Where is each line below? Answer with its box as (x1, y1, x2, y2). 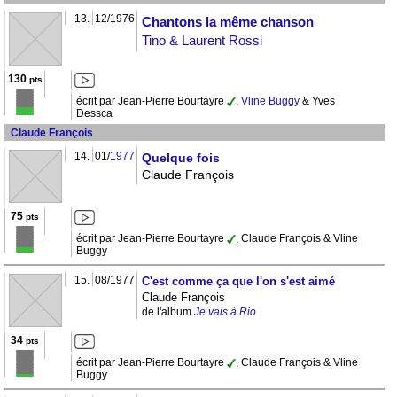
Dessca (76, 107, 113, 121)
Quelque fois (142, 151, 220, 166)
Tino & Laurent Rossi (142, 33, 262, 49)
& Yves (300, 95, 335, 108)
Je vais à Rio (194, 306, 256, 319)
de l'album (142, 306, 194, 319)
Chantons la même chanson (142, 14, 314, 30)
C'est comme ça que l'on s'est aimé (142, 275, 335, 289)
